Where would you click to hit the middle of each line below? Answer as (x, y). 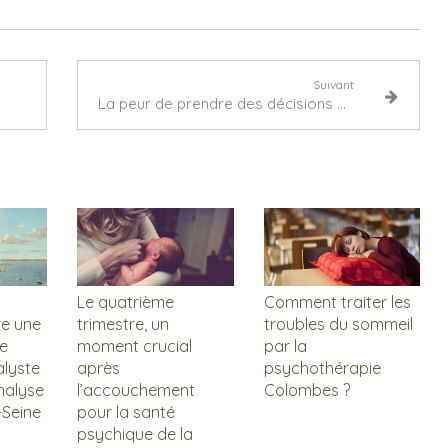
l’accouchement (136, 390)
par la (285, 346)
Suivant (333, 84)
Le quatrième (125, 302)
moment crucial (134, 346)
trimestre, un (123, 324)
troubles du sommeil (338, 324)
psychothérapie (322, 368)
